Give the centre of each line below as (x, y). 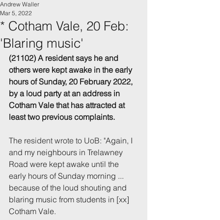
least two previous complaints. (62, 117)
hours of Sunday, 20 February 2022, (72, 82)
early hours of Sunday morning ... (67, 176)
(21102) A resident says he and (65, 58)
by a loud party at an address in (65, 93)
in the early (114, 70)
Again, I (120, 140)
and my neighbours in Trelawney (67, 152)
